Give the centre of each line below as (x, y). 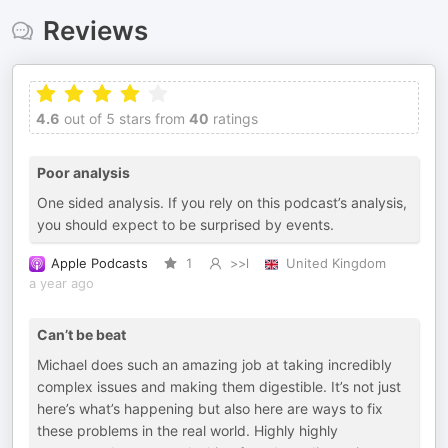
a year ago (61, 283)
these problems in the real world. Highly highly (187, 430)
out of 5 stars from (122, 118)
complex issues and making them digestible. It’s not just (219, 386)
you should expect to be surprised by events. (185, 224)
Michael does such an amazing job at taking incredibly (214, 364)
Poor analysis (83, 172)
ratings (233, 118)
